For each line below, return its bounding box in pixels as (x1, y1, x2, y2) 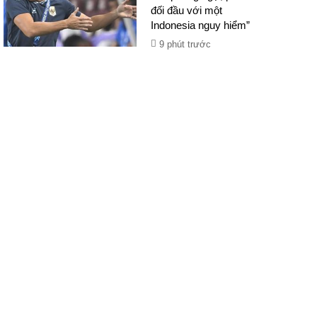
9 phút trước (159, 39, 212, 50)
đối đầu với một (151, 4, 223, 16)
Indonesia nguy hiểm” (151, 19, 250, 31)
